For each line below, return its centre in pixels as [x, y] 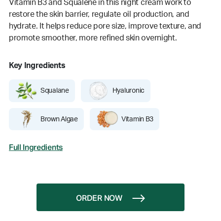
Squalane [55, 91]
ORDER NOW [99, 199]
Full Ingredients [36, 148]
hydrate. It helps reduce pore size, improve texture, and [105, 26]
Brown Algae [59, 119]
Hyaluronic [128, 91]
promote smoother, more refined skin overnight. [93, 38]
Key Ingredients [37, 66]
